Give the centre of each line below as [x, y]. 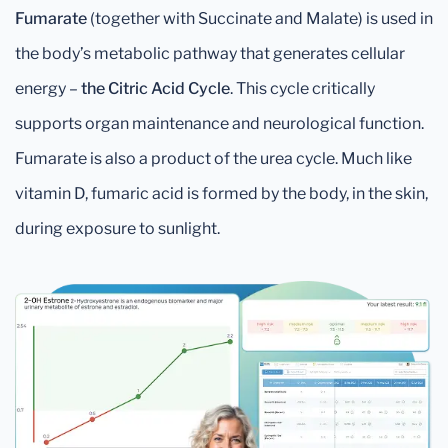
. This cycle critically [302, 88]
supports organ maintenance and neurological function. [219, 123]
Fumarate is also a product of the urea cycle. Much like [213, 158]
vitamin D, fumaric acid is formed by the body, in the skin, [221, 193]
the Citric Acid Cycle [155, 88]
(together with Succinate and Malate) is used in [261, 18]
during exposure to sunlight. [117, 228]
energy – [48, 88]
